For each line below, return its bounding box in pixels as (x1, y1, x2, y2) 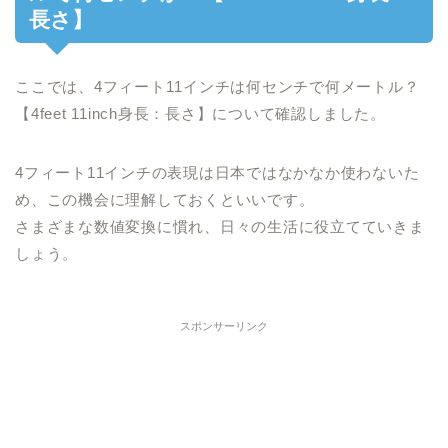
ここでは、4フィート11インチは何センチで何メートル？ (15, 77, 420, 95)
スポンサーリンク (180, 319, 268, 332)
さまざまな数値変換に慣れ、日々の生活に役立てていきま (15, 217, 425, 235)
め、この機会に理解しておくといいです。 (15, 190, 315, 208)
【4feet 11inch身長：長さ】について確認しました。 (15, 104, 386, 122)
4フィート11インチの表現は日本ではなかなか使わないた (15, 163, 420, 181)
